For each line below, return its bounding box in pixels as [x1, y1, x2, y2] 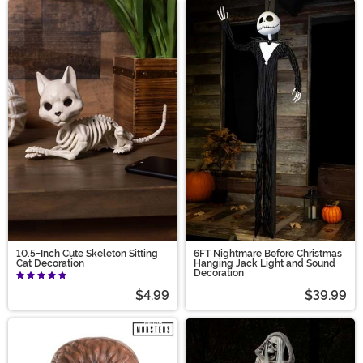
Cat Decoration [16, 257, 84, 269]
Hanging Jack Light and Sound [194, 257, 335, 269]
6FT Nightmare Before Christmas [194, 247, 342, 259]
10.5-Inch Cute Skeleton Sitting [16, 247, 158, 259]
